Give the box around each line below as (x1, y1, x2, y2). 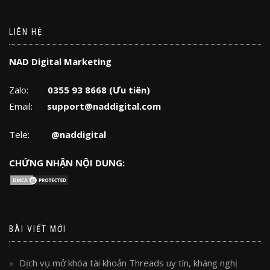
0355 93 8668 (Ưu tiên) (48, 84, 150, 96)
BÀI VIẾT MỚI (9, 224, 66, 234)
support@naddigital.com (47, 100, 161, 112)
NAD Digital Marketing (9, 55, 111, 67)
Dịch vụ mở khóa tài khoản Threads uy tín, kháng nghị (19, 257, 237, 269)
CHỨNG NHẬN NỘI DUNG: (9, 157, 125, 169)
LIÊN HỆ (9, 27, 43, 37)
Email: (9, 100, 47, 112)
